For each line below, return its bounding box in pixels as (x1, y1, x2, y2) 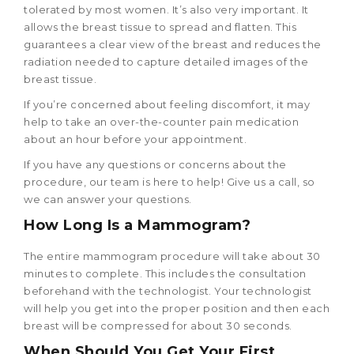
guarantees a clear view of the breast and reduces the (24, 37, 322, 51)
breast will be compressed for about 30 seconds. (24, 318, 292, 332)
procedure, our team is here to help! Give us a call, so (24, 175, 315, 188)
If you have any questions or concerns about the (24, 157, 287, 171)
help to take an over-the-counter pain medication (24, 115, 299, 128)
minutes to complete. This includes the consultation (24, 266, 307, 280)
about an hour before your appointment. (24, 132, 247, 145)
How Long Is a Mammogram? (24, 216, 255, 234)
